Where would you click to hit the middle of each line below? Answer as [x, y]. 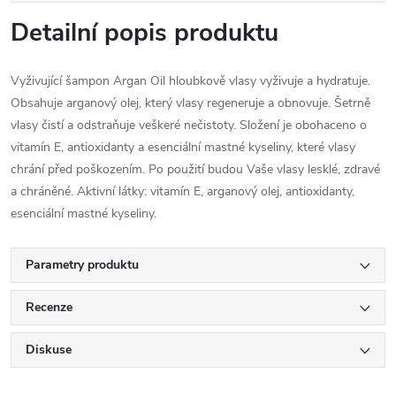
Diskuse [49, 350]
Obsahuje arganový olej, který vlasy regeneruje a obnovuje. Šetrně [190, 103]
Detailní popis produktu [145, 33]
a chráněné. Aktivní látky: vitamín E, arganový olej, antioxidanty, [183, 191]
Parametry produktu [82, 265]
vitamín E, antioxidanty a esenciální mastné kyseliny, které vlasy [183, 147]
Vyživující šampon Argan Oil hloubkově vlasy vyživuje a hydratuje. [190, 81]
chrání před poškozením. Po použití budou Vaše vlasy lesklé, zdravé [195, 169]
